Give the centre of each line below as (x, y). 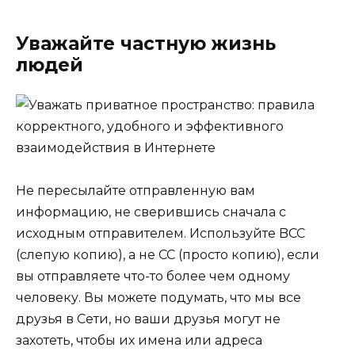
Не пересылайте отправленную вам (136, 191)
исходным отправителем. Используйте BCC (160, 234)
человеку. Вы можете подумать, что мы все (158, 298)
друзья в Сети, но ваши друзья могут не (148, 319)
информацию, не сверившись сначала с (151, 212)
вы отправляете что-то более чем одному (153, 277)
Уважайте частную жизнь (146, 43)
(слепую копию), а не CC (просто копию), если (168, 255)
